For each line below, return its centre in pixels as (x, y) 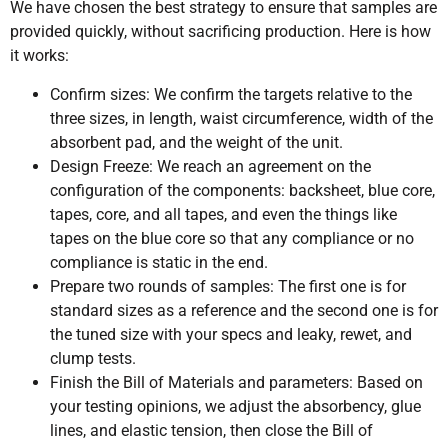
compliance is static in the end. (159, 262)
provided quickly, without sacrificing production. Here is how (220, 32)
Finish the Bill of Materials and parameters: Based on (236, 382)
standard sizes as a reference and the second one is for (244, 310)
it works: (39, 56)
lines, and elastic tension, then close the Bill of (211, 430)
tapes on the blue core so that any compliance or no (232, 238)
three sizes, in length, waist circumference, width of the (241, 118)
